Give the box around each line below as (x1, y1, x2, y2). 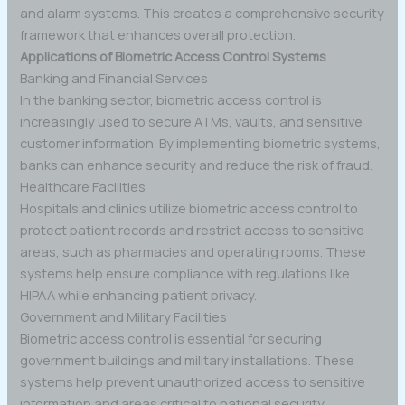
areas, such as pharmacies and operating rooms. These (20, 241, 367, 260)
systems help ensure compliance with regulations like (20, 263, 351, 282)
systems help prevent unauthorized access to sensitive (20, 372, 366, 391)
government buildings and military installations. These (20, 350, 355, 369)
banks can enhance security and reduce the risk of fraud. (20, 155, 373, 174)
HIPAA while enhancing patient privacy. (20, 285, 258, 304)
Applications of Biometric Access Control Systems (20, 46, 327, 65)
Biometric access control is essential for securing (20, 328, 323, 347)
